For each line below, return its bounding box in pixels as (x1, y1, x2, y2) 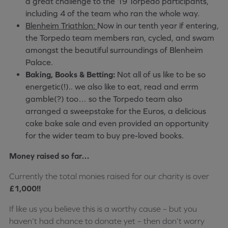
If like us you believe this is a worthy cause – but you (9, 204, 197, 214)
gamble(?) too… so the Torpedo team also (25, 94, 182, 104)
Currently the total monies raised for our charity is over (9, 172, 209, 181)
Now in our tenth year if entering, (97, 21, 219, 31)
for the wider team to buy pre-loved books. (25, 131, 184, 140)
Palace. (25, 58, 53, 67)
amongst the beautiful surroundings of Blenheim (25, 45, 203, 55)
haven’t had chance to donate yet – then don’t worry (9, 216, 205, 226)
